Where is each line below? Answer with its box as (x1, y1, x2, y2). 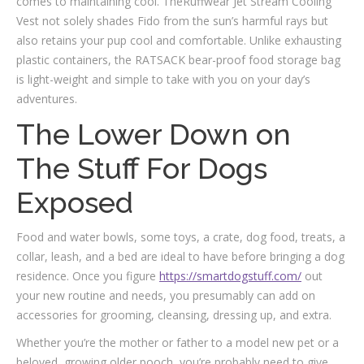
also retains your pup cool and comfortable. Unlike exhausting (16, 32, 341, 48)
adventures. (16, 91, 77, 106)
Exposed (16, 185, 133, 219)
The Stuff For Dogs (16, 151, 267, 185)
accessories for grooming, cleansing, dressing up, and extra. (16, 307, 331, 323)
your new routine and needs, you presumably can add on (16, 288, 315, 303)
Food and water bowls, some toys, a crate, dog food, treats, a (16, 229, 345, 245)
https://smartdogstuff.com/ (159, 268, 301, 284)
